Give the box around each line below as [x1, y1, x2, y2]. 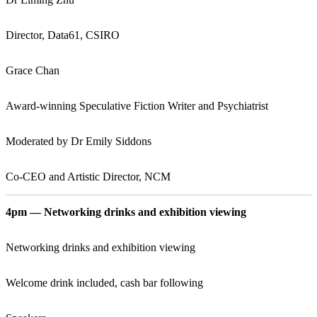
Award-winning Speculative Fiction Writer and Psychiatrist [6, 99, 268, 112]
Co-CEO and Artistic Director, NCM [6, 170, 171, 183]
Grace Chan [6, 64, 59, 76]
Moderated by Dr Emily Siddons [6, 134, 151, 147]
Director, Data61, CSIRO [6, 28, 120, 41]
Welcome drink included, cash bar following [6, 276, 203, 289]
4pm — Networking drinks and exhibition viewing [6, 205, 246, 218]
